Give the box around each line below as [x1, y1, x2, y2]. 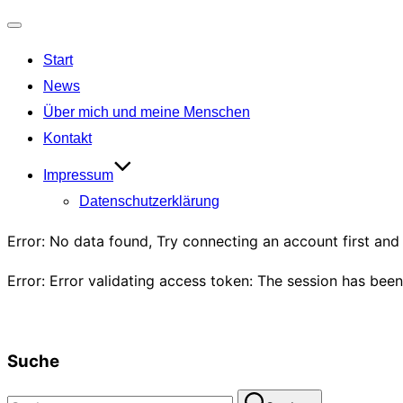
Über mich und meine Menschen [43, 104, 250, 120]
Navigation [13, 28, 87, 46]
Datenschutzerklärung [79, 193, 219, 209]
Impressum [43, 167, 113, 183]
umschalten [13, 53, 91, 71]
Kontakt [43, 130, 92, 146]
